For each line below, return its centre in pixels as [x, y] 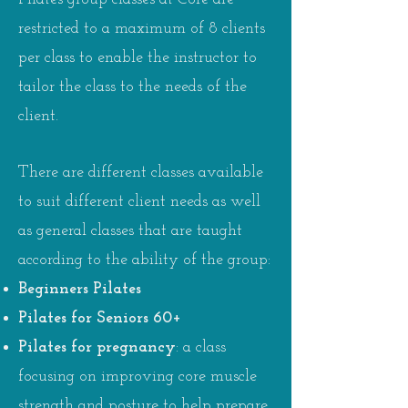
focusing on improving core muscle [138, 376]
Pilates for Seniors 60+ [100, 318]
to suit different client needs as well [139, 201]
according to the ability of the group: [144, 260]
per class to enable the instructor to [138, 57]
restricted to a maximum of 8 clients [142, 28]
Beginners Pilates [80, 289]
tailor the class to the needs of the [133, 87]
